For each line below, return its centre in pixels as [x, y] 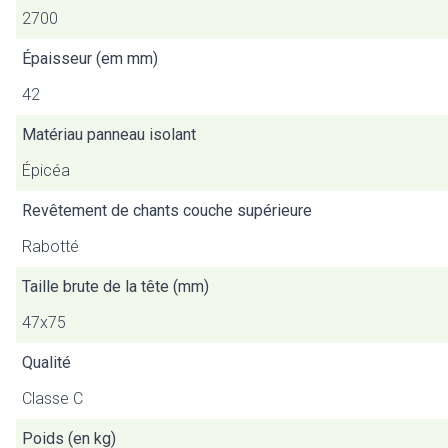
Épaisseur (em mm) [90, 58]
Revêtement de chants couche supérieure [167, 210]
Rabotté [50, 246]
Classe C [52, 398]
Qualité [46, 362]
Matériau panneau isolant [109, 134]
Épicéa [46, 170]
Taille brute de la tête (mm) [115, 286]
